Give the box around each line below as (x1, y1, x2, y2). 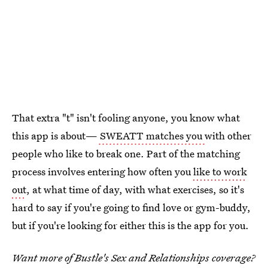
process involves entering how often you (12, 165, 193, 179)
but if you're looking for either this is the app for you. (12, 218, 249, 233)
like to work (193, 165, 247, 179)
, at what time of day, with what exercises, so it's (26, 182, 244, 197)
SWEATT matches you (98, 129, 205, 143)
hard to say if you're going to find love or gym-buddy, (12, 200, 251, 215)
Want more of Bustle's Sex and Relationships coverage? (12, 251, 255, 265)
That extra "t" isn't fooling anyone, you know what (12, 111, 240, 125)
